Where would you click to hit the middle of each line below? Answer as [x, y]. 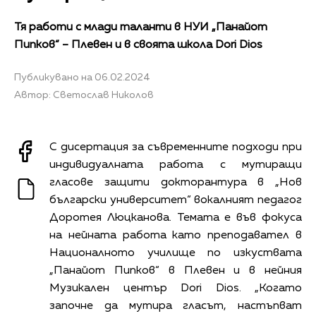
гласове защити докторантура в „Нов [176, 183]
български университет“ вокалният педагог [176, 201]
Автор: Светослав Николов [84, 96]
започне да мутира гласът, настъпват [176, 306]
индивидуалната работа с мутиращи [176, 165]
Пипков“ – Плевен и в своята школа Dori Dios [138, 45]
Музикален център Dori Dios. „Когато [176, 289]
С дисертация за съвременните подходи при [176, 148]
